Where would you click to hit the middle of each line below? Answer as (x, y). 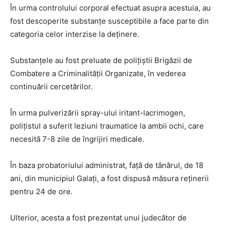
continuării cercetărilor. (51, 86)
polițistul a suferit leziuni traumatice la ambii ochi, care (107, 126)
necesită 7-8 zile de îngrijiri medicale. (77, 139)
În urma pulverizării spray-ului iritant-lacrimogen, (98, 112)
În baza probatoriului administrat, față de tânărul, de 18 (107, 165)
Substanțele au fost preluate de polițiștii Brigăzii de (101, 60)
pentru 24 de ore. (41, 191)
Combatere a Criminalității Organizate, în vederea (98, 73)
